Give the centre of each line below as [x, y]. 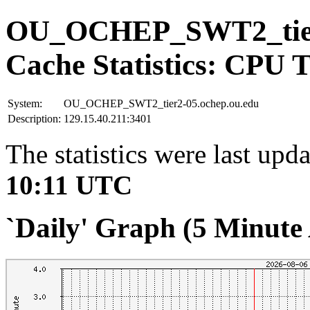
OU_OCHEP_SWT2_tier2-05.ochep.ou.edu [161, 103]
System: [25, 103]
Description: [34, 118]
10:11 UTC [69, 185]
